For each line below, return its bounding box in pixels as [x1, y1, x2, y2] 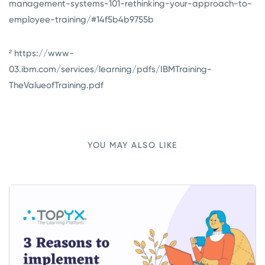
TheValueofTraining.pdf [9, 79, 104, 91]
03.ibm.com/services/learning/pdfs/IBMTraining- [9, 63, 212, 75]
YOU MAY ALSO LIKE [88, 140, 177, 150]
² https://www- [9, 47, 74, 59]
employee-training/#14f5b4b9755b [9, 14, 154, 25]
